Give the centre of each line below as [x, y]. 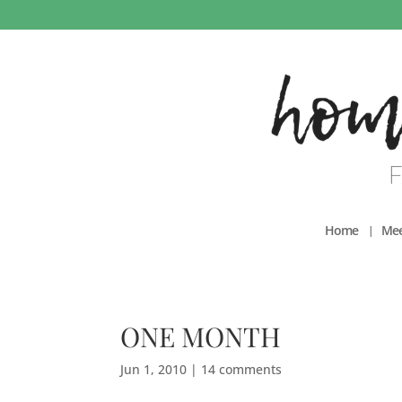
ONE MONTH [201, 336]
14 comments [242, 369]
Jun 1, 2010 [154, 369]
